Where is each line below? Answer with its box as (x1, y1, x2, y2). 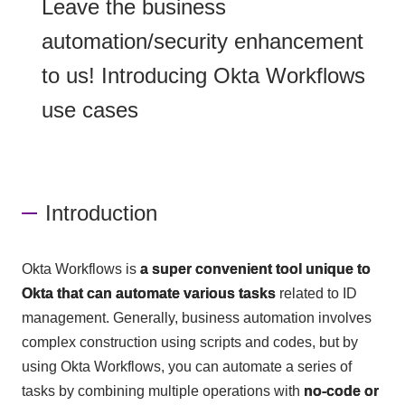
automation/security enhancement (41, 28, 363, 53)
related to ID (275, 285, 357, 301)
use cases (41, 97, 138, 122)
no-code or (303, 382, 379, 399)
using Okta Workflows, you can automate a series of (21, 358, 352, 374)
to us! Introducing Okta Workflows (41, 62, 365, 88)
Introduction (45, 201, 158, 225)
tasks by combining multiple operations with (21, 382, 304, 399)
